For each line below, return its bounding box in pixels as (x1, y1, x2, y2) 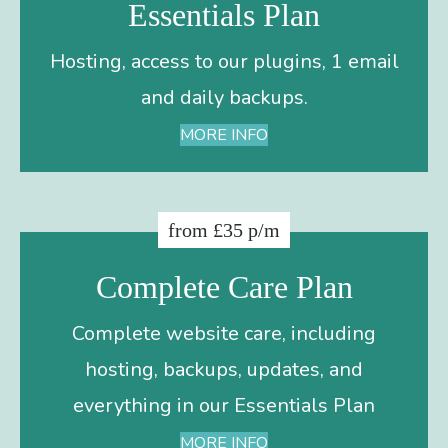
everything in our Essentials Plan (73, 391, 375, 419)
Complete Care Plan (95, 268, 353, 305)
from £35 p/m (168, 218, 280, 241)
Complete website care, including (72, 319, 376, 347)
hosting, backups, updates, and (85, 355, 363, 383)
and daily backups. (140, 83, 308, 111)
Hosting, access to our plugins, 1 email (49, 47, 399, 75)
